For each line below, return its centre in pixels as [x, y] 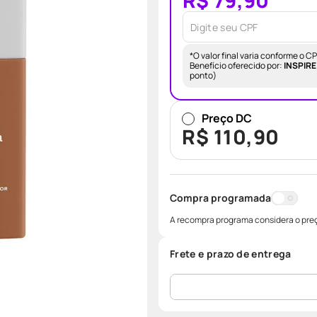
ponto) [203, 75]
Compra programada [220, 198]
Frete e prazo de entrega [231, 254]
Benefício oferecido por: [237, 65]
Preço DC [227, 118]
